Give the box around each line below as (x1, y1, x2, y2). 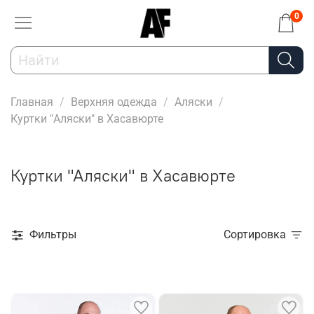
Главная (11, 95, 53, 109)
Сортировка (231, 228, 286, 242)
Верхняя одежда (71, 95, 157, 109)
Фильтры (29, 228, 76, 242)
